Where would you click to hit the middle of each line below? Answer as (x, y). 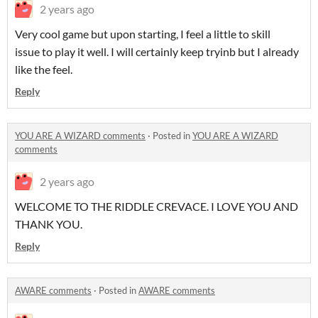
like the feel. (44, 69)
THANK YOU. (49, 224)
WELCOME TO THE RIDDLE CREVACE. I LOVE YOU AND (157, 206)
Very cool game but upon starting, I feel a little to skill (143, 34)
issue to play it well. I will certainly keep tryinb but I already (157, 51)
